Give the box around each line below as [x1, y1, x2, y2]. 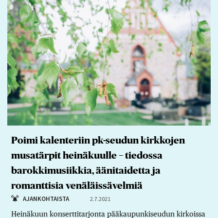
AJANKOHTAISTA [22, 194, 69, 203]
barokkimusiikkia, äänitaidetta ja [11, 165, 161, 176]
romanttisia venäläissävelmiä [11, 181, 143, 191]
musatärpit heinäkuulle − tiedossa [11, 150, 163, 161]
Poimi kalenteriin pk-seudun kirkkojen [11, 135, 185, 145]
